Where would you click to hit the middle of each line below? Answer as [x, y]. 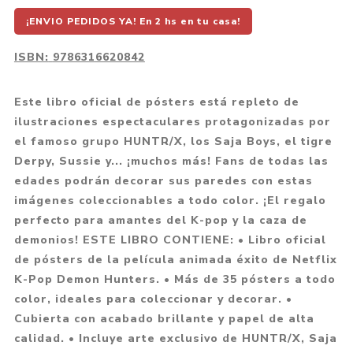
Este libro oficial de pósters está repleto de [156, 102]
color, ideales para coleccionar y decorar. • [153, 299]
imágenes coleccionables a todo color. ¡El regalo [170, 201]
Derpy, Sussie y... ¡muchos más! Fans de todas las [171, 162]
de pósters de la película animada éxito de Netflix [175, 260]
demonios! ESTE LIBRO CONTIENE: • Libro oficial [170, 240]
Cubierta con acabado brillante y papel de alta [164, 319]
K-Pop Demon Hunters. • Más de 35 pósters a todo [175, 280]
